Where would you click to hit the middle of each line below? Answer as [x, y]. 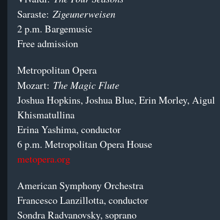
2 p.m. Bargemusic [55, 29]
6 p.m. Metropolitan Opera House [85, 144]
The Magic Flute [86, 85]
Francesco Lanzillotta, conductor [83, 200]
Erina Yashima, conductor [69, 130]
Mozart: [35, 85]
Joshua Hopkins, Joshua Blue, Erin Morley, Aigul [116, 100]
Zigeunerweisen [84, 14]
